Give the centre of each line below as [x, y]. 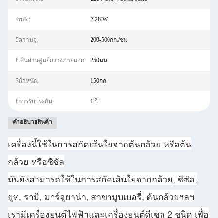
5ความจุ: [27, 40]
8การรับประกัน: [35, 101]
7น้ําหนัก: [27, 81]
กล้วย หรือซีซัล [36, 161]
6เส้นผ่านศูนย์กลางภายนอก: [51, 60]
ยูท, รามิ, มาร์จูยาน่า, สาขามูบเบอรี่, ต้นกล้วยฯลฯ [101, 196]
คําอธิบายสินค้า [32, 122]
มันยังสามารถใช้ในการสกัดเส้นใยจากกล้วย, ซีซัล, [102, 179]
